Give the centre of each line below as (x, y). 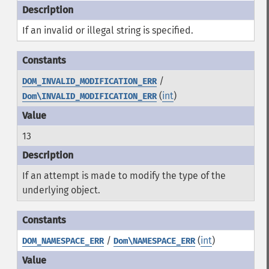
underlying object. (61, 190)
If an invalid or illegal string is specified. (107, 30)
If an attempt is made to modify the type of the (124, 176)
